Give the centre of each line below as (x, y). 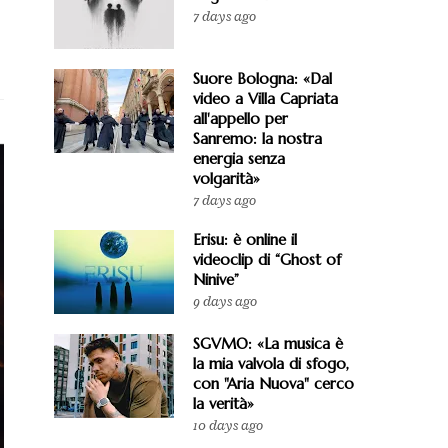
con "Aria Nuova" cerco (273, 383)
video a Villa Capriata (265, 98)
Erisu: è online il (245, 239)
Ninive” (216, 279)
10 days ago (228, 425)
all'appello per (240, 118)
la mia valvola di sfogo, (271, 363)
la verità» (223, 403)
